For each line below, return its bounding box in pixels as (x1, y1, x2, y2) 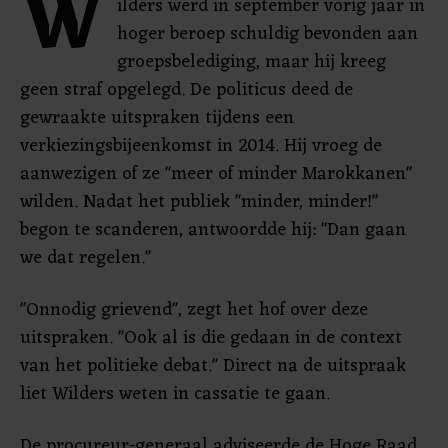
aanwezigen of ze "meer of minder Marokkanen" (20, 158, 412, 190)
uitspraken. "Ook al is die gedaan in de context (20, 322, 402, 354)
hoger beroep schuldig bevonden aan (117, 18, 418, 50)
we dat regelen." (20, 242, 151, 274)
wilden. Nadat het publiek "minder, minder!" (20, 186, 378, 218)
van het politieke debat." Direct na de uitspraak (20, 350, 406, 382)
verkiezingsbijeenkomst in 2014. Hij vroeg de (20, 130, 382, 162)
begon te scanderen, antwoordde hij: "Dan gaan (20, 214, 406, 246)
